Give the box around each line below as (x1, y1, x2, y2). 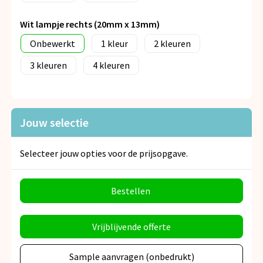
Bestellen (111, 185, 150, 197)
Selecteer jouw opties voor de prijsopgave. (20, 147, 188, 160)
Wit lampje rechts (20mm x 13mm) (20, 18, 160, 31)
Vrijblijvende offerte (92, 221, 171, 233)
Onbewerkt (30, 38, 75, 50)
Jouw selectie (20, 115, 89, 130)
